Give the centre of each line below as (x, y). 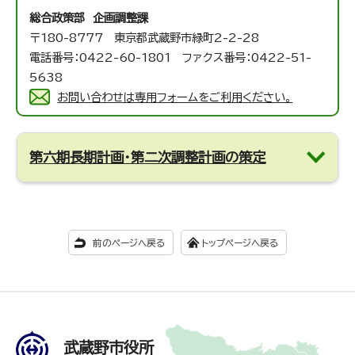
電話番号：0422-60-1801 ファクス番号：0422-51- (171, 58)
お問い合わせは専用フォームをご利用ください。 (175, 97)
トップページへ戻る (240, 243)
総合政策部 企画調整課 (89, 18)
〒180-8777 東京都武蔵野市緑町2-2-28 (145, 38)
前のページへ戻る (129, 243)
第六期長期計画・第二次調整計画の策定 (148, 158)
